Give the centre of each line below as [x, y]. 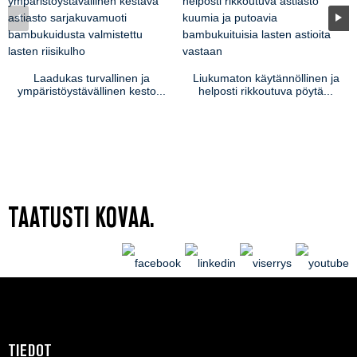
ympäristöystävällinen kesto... [91, 90]
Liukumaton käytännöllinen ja [266, 78]
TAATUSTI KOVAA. [81, 218]
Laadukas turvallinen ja [91, 78]
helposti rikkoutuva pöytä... [266, 90]
